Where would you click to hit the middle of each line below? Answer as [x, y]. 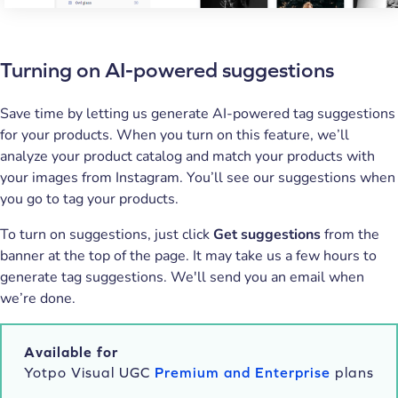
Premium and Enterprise [243, 372]
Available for [71, 351]
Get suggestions [267, 234]
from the [350, 234]
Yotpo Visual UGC [89, 372]
